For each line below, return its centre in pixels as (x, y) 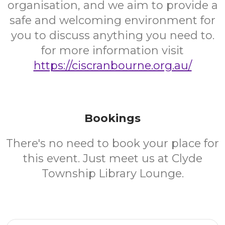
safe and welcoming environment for (113, 20)
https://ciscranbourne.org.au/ (113, 66)
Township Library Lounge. (113, 174)
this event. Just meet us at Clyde (113, 158)
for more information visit (113, 50)
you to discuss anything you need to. (113, 35)
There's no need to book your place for (113, 143)
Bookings (113, 118)
